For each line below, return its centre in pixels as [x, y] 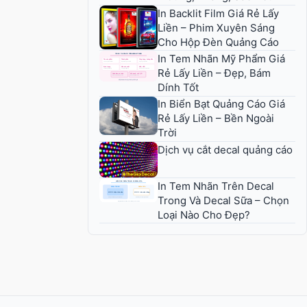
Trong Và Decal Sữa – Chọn [223, 200]
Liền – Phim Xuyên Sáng [216, 27]
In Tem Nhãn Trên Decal [216, 186]
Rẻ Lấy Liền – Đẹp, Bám [214, 73]
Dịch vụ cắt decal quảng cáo [225, 149]
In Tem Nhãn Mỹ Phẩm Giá [221, 59]
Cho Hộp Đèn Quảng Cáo [218, 42]
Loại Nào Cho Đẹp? [204, 214]
